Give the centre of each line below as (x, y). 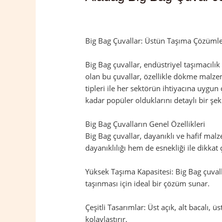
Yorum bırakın (110, 14)
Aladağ (178, 14)
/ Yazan (203, 14)
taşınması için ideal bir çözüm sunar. (148, 183)
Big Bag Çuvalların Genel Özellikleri (145, 124)
